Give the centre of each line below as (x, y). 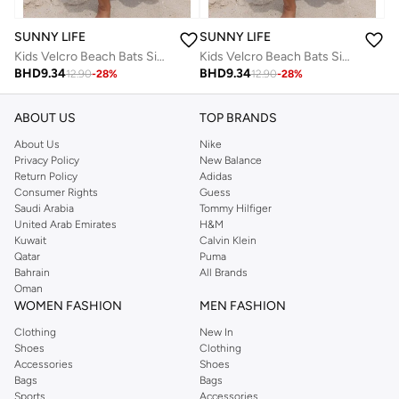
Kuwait (30, 241)
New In (216, 333)
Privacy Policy (47, 161)
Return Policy (46, 177)
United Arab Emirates (65, 225)
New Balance (231, 161)
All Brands (224, 273)
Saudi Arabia (44, 209)
